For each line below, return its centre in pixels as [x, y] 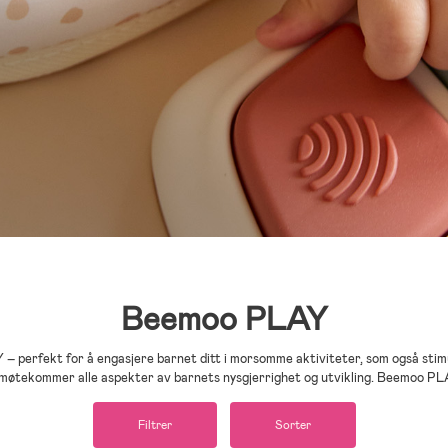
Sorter [292, 424]
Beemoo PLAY [224, 318]
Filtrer [154, 424]
